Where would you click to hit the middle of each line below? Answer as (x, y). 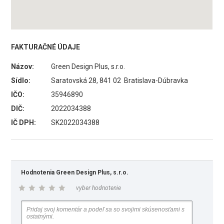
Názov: (23, 66)
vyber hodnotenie (99, 188)
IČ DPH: (24, 122)
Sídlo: (21, 80)
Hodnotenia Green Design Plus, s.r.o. (75, 172)
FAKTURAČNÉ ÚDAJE (46, 47)
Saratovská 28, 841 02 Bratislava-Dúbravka (120, 80)
